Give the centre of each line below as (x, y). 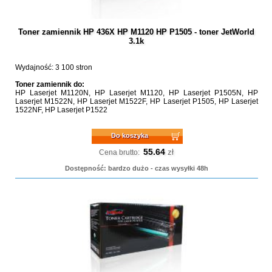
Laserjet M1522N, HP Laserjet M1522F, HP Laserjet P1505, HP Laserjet (136, 101)
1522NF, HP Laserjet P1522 (61, 110)
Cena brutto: (120, 152)
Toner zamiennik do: (49, 84)
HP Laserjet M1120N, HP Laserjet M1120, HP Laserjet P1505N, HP (136, 93)
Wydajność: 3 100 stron (53, 67)
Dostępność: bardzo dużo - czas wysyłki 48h (136, 168)
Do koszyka (130, 135)
